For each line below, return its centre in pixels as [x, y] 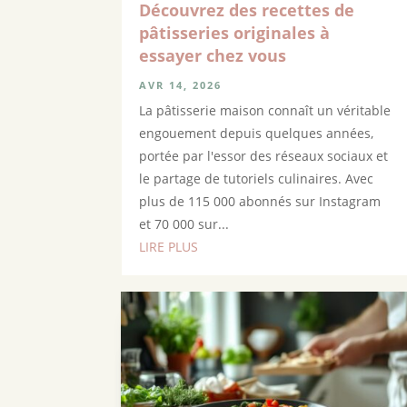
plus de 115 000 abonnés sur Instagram [260, 201]
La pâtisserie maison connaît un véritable [265, 110]
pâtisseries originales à [235, 32]
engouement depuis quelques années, [257, 133]
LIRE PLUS [169, 246]
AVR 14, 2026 [181, 84]
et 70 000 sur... [184, 223]
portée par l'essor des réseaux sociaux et [264, 155]
